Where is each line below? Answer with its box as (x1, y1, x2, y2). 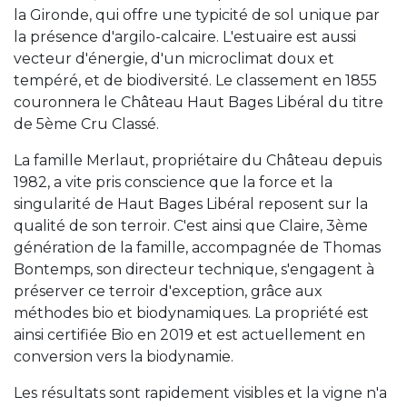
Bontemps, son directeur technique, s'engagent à (14, 260, 374, 278)
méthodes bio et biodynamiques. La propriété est (14, 303, 369, 322)
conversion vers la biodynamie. (14, 347, 233, 365)
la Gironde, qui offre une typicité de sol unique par (14, 5, 380, 24)
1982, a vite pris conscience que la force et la (14, 173, 333, 191)
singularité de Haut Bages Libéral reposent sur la (14, 194, 368, 213)
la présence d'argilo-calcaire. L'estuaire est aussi (14, 27, 356, 45)
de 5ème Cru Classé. (14, 114, 159, 133)
